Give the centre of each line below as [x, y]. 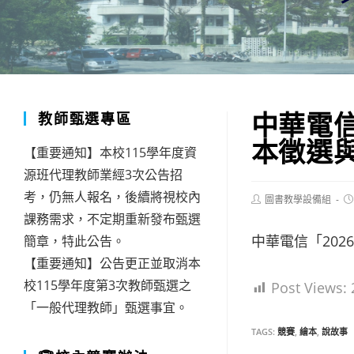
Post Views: [309, 288]
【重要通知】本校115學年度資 [110, 153]
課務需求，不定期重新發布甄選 [112, 219]
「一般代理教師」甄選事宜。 [106, 307]
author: [266, 211]
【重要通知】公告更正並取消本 [112, 263]
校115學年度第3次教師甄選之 [107, 285]
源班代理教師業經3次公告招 [103, 175]
